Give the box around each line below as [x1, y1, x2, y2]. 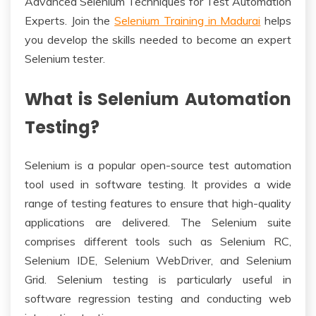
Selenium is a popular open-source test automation [25, 157, 291, 172]
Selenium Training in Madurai [114, 13, 261, 28]
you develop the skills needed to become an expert [25, 32, 291, 47]
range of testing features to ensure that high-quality [25, 195, 291, 210]
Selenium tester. [25, 51, 105, 66]
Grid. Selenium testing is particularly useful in [25, 272, 291, 286]
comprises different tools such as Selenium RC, [25, 233, 291, 248]
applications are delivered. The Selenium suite [25, 214, 291, 229]
